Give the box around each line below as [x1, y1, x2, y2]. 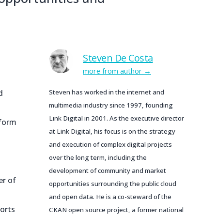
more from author [83, 66, 142, 76]
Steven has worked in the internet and [49, 88, 164, 96]
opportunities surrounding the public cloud [49, 179, 176, 188]
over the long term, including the [49, 153, 147, 162]
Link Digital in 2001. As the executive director [49, 114, 184, 123]
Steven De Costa [83, 51, 153, 64]
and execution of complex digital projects [49, 140, 172, 149]
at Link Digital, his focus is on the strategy [49, 127, 175, 136]
